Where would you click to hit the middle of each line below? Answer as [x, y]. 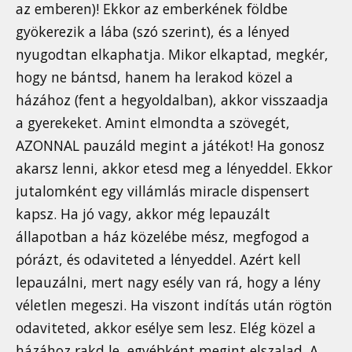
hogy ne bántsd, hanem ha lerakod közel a [154, 77]
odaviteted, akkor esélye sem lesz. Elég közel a [166, 328]
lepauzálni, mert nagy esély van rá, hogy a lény [168, 282]
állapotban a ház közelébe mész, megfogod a [163, 237]
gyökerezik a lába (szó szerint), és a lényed [153, 32]
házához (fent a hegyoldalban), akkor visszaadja [172, 100]
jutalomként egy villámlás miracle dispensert [163, 191]
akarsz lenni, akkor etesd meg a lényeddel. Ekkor [174, 169]
